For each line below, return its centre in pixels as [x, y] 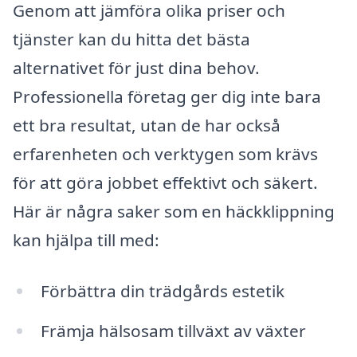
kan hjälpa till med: [86, 240]
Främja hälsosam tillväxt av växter [173, 330]
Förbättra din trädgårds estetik [162, 291]
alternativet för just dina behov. [136, 68]
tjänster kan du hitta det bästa [131, 39]
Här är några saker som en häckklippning [174, 212]
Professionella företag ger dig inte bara [167, 97]
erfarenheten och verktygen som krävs [165, 154]
